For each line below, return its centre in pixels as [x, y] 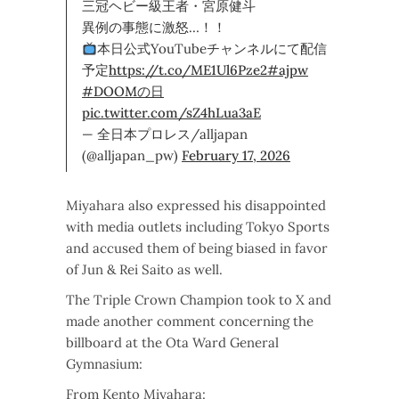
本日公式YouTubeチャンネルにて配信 [212, 49]
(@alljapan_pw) [132, 156]
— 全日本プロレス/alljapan [165, 134]
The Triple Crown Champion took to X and [199, 300]
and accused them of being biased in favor [197, 248]
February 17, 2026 [236, 156]
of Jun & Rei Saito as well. [144, 270]
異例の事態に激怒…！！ [154, 28]
